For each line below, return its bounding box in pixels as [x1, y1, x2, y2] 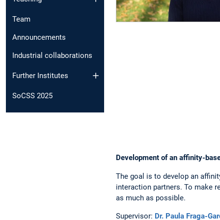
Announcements [12, 33, 66, 42]
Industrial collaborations [12, 51, 92, 60]
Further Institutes [12, 71, 68, 80]
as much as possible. [116, 193, 186, 202]
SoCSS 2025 [12, 91, 53, 100]
